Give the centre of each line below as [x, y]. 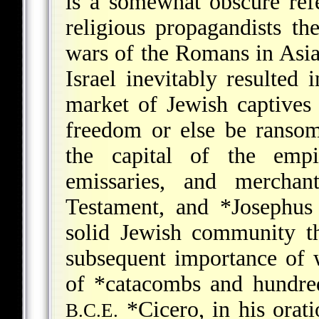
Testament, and [143, 207]
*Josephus [267, 207]
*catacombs [148, 284]
